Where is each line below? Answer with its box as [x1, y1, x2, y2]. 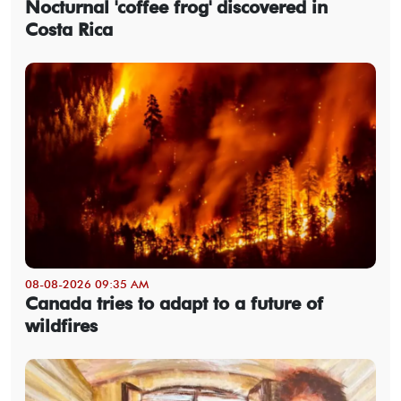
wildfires [25, 314, 98, 337]
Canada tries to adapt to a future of [25, 292, 323, 314]
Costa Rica [25, 18, 113, 40]
